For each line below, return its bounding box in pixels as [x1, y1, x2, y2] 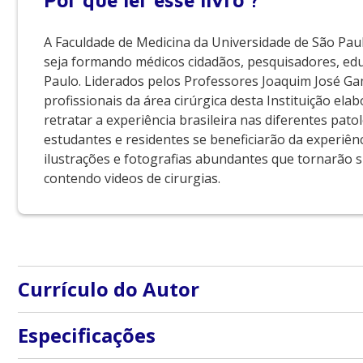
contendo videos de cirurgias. [44, 169, 220, 187]
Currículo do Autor [18, 275, 199, 302]
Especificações [18, 322, 156, 348]
